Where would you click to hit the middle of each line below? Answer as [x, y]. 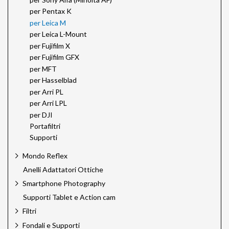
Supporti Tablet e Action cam [69, 197]
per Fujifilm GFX [54, 57]
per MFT [43, 68]
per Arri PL [47, 91]
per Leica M [48, 22]
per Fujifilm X [50, 45]
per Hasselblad [53, 80]
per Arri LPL [48, 103]
